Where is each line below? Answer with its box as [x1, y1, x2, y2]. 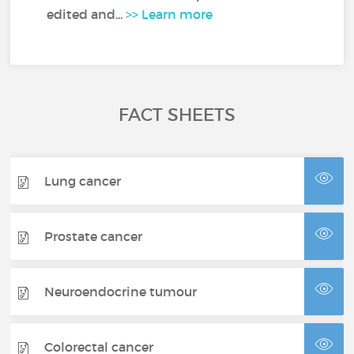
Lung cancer [44, 172, 122, 189]
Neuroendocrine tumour [44, 283, 198, 299]
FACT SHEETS [119, 104, 235, 126]
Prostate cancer [44, 228, 143, 244]
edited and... [47, 6, 126, 22]
